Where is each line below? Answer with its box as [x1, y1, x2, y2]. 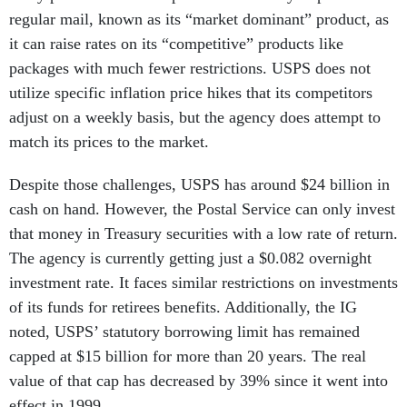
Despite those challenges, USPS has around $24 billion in [9, 175, 390, 194]
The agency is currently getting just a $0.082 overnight [9, 249, 372, 268]
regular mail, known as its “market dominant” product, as [9, 10, 389, 29]
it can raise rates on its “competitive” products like [9, 35, 343, 54]
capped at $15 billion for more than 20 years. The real [9, 347, 366, 366]
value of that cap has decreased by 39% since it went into [9, 372, 388, 391]
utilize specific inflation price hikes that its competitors [9, 84, 372, 103]
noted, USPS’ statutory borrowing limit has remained [9, 323, 360, 342]
